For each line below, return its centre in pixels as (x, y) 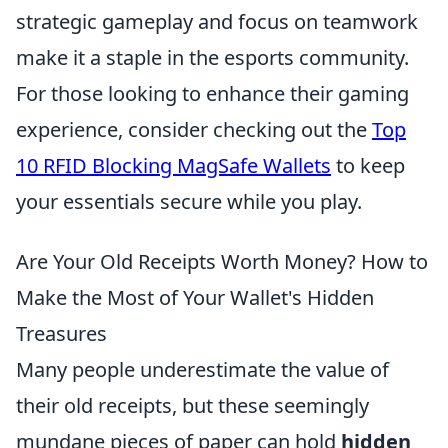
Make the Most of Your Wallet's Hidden (195, 297)
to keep (368, 165)
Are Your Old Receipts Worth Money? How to (222, 261)
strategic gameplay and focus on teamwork (217, 21)
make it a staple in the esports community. (212, 57)
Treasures (61, 333)
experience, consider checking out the (194, 129)
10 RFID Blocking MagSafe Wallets (173, 165)
